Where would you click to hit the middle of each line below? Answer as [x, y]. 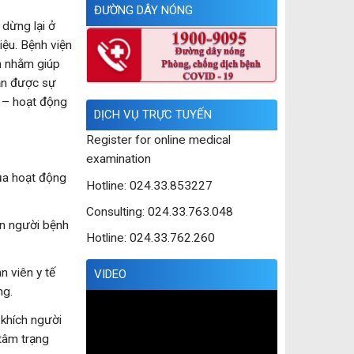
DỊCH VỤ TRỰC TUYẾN [153, 115]
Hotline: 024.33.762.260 [150, 238]
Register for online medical [158, 140]
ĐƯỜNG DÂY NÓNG [143, 11]
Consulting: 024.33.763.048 [159, 212]
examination [118, 159]
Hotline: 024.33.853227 [149, 185]
